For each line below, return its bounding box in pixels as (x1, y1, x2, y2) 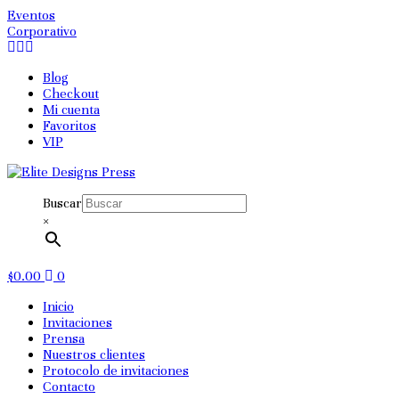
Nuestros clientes (43, 346, 145, 362)
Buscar (43, 195, 82, 211)
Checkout (43, 85, 99, 102)
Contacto (43, 379, 95, 395)
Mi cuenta (43, 102, 100, 118)
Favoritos (43, 118, 96, 134)
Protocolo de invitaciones (43, 362, 189, 379)
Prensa (43, 330, 85, 346)
